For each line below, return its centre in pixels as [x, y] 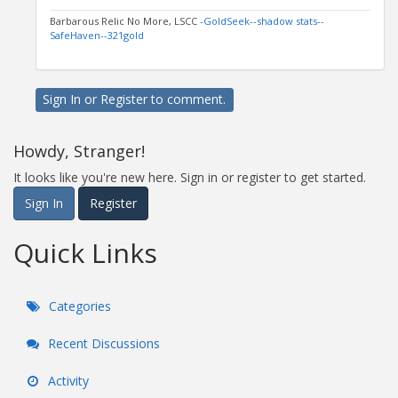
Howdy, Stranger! [79, 151]
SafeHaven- [77, 35]
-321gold [124, 35]
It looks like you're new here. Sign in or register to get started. [190, 177]
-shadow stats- [287, 20]
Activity [67, 380]
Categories [78, 306]
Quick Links [85, 252]
